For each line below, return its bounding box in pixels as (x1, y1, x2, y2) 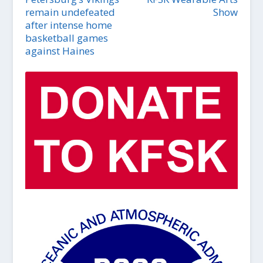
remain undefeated (25, 5, 115, 19)
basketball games (25, 31, 108, 45)
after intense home (25, 18, 112, 32)
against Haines (25, 43, 95, 58)
